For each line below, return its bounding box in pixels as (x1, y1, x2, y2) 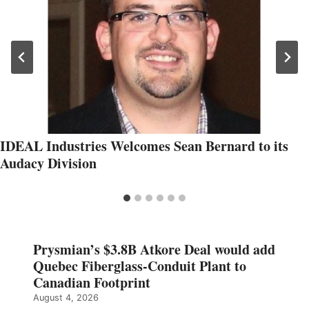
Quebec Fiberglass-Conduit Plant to (33, 256, 246, 277)
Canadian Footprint (33, 272, 150, 293)
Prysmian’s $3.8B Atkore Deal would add (33, 239, 275, 260)
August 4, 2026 (33, 292, 99, 303)
